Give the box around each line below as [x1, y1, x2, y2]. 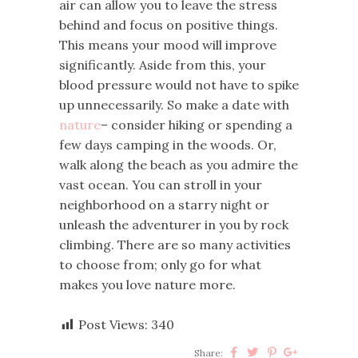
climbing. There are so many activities [59, 236, 291, 253]
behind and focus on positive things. [59, 16, 278, 33]
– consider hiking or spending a [101, 116, 292, 133]
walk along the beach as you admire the [59, 156, 298, 173]
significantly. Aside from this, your [59, 56, 266, 73]
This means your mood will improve [59, 36, 276, 53]
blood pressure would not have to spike [59, 76, 299, 93]
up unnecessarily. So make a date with [59, 96, 289, 113]
